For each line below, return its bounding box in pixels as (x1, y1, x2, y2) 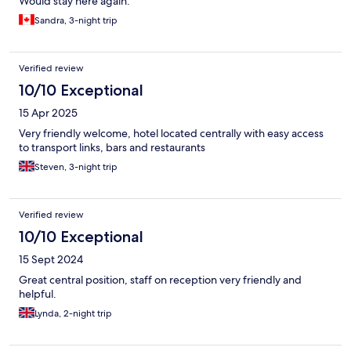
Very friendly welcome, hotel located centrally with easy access (19, 126, 324, 141)
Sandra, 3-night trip (34, 14, 118, 27)
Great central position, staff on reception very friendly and (19, 273, 302, 288)
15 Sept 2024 (19, 252, 83, 267)
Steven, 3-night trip (34, 161, 118, 174)
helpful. (19, 287, 56, 302)
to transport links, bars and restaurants (19, 140, 205, 155)
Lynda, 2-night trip (34, 307, 112, 320)
